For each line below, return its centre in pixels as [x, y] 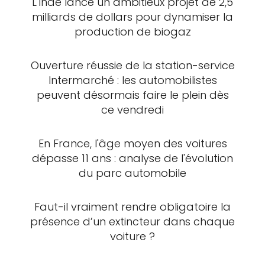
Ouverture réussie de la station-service [132, 65]
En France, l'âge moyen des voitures [132, 143]
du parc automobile [132, 173]
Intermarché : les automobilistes [132, 80]
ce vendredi [132, 109]
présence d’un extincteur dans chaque [132, 221]
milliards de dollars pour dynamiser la [132, 17]
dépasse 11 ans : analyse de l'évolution [132, 158]
